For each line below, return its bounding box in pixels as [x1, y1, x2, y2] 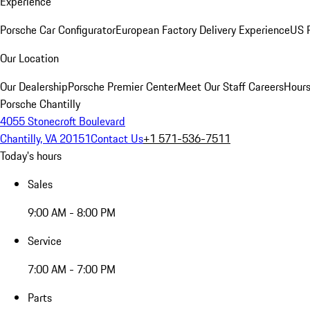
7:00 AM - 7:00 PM [28, 261, 116, 277]
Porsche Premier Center [68, 78, 177, 95]
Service [28, 232, 62, 249]
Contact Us [91, 130, 143, 147]
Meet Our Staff [177, 78, 246, 95]
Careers [246, 78, 284, 95]
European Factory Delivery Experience [116, 21, 290, 38]
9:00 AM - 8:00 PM [28, 204, 116, 221]
